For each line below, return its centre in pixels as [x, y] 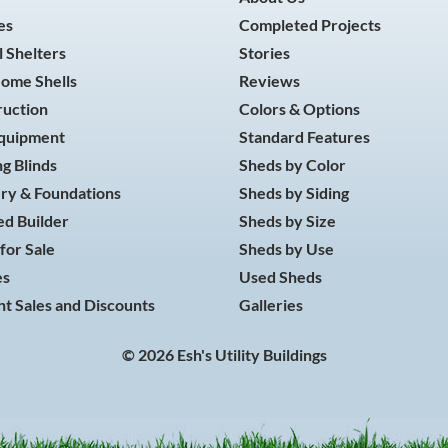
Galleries [271, 304]
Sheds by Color [292, 164]
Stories [264, 52]
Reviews [269, 80]
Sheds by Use [286, 248]
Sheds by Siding [294, 192]
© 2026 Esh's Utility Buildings [224, 354]
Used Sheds [280, 276]
